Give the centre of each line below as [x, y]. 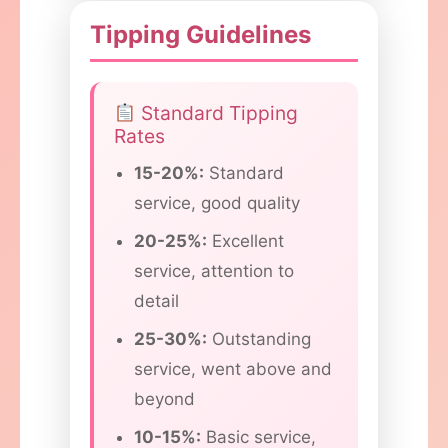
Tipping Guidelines [200, 35]
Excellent [245, 241]
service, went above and [233, 369]
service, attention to [214, 271]
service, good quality [217, 203]
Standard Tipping [216, 113]
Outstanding [259, 339]
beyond [164, 399]
